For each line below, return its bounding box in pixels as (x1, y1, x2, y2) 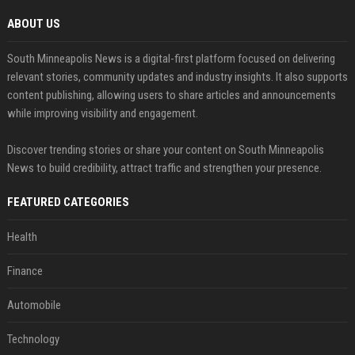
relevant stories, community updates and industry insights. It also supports (6, 70, 348, 85)
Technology (6, 332, 59, 347)
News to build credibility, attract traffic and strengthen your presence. (6, 161, 322, 176)
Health (6, 230, 37, 245)
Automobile (6, 298, 61, 313)
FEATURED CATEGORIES (6, 195, 129, 210)
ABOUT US (6, 17, 60, 32)
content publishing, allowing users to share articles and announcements (6, 88, 336, 103)
